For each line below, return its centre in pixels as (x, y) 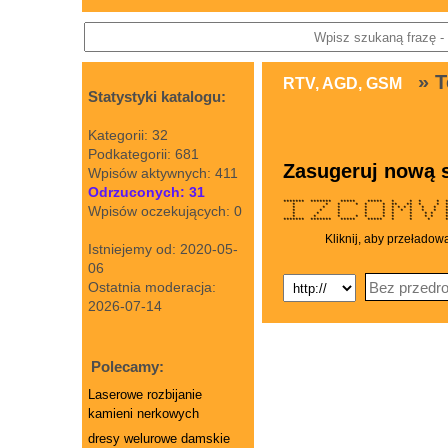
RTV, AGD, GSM (342, 83)
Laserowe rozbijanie (145, 394)
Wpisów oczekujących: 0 (165, 211)
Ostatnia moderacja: (152, 287)
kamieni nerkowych (143, 413)
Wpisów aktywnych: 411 (163, 173)
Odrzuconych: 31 (146, 192)
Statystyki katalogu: (157, 96)
